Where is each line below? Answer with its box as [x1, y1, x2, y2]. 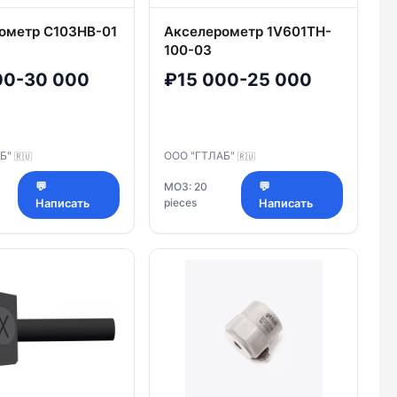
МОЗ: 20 [164, 180, 207, 194]
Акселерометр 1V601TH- [164, 22, 331, 40]
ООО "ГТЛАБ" [164, 149, 237, 163]
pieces [164, 196, 197, 210]
